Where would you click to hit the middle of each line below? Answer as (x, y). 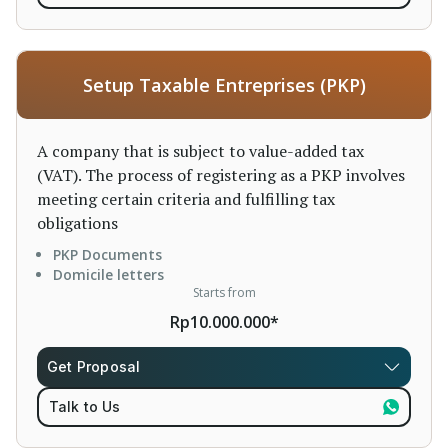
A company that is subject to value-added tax (200, 151)
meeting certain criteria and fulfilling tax (186, 199)
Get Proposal (94, 366)
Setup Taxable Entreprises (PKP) (224, 85)
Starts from (224, 292)
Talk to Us (84, 406)
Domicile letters (108, 274)
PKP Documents (107, 254)
